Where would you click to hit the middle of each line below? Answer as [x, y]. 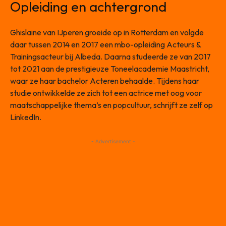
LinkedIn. [26, 117]
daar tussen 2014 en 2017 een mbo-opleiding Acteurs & [105, 45]
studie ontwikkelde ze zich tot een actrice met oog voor [106, 93]
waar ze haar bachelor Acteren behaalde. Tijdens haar [105, 81]
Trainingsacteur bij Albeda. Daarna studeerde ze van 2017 [110, 57]
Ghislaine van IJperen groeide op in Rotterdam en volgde [107, 33]
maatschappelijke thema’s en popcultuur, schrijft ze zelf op [111, 105]
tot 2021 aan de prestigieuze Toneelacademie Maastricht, [110, 69]
